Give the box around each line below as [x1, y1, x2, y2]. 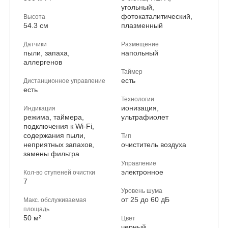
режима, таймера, [23, 113, 84, 121]
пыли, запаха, [23, 49, 70, 57]
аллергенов [23, 58, 62, 66]
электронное [121, 168, 163, 176]
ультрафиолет [121, 113, 168, 121]
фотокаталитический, [121, 12, 192, 20]
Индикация [23, 104, 55, 111]
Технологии [121, 95, 154, 102]
